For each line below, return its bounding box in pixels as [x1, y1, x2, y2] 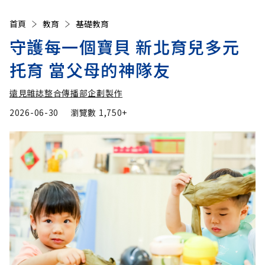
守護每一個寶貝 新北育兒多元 [9, 35, 240, 59]
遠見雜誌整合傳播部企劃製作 [9, 87, 123, 99]
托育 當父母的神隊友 [9, 58, 170, 82]
